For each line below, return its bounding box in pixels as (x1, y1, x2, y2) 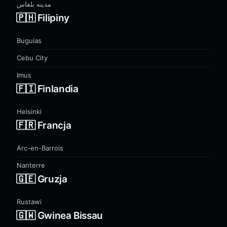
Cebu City (17, 54, 48, 62)
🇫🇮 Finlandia (16, 83, 79, 95)
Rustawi (17, 198, 42, 206)
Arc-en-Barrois (17, 144, 63, 152)
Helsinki (17, 107, 42, 116)
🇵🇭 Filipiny (16, 12, 69, 24)
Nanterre (17, 161, 45, 169)
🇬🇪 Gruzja (16, 173, 67, 185)
